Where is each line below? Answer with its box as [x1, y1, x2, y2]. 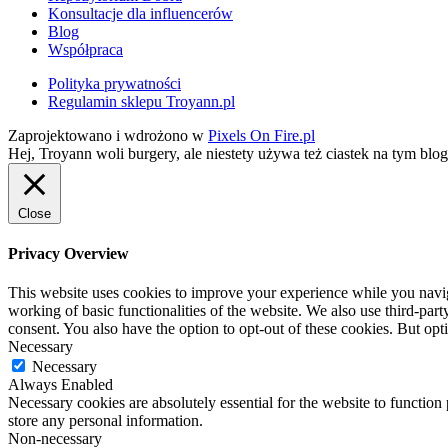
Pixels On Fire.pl [208, 126, 315, 144]
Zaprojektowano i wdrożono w [8, 126, 208, 144]
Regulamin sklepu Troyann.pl [48, 92, 235, 110]
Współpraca [48, 40, 123, 58]
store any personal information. [8, 412, 203, 430]
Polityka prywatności [48, 74, 181, 92]
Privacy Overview [8, 244, 129, 262]
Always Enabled [8, 376, 113, 394]
